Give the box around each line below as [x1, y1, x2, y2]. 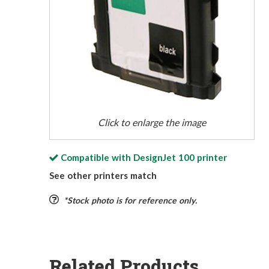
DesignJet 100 [133, 152, 195, 163]
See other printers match [49, 170, 157, 181]
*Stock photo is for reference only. [63, 195, 197, 206]
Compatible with [60, 152, 133, 163]
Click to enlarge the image [98, 116, 206, 128]
